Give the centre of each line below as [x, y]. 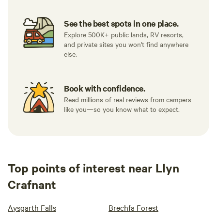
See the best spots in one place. [121, 23]
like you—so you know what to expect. [122, 109]
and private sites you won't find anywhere [126, 44]
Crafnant [32, 184]
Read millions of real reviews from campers [128, 99]
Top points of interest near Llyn [93, 168]
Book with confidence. [105, 88]
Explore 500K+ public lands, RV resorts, [124, 34]
